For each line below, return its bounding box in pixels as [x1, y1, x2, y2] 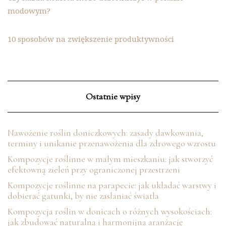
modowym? [8, 5, 50, 16]
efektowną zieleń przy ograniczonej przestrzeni [8, 163, 180, 175]
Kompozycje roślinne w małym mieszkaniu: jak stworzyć [8, 153, 213, 164]
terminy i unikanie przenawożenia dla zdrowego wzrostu [8, 137, 216, 149]
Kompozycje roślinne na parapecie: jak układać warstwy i [8, 179, 216, 191]
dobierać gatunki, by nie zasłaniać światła [8, 190, 159, 201]
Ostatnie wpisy [86, 90, 140, 102]
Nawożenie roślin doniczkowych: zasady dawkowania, [8, 127, 203, 138]
